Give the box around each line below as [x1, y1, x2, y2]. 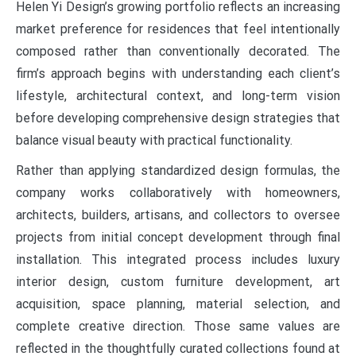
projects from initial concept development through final [16, 230, 340, 246]
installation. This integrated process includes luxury [16, 252, 340, 268]
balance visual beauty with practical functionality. [16, 133, 292, 149]
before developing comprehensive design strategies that [16, 110, 340, 126]
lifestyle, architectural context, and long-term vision [16, 88, 340, 104]
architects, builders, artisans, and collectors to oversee [16, 207, 340, 223]
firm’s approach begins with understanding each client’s [16, 66, 340, 82]
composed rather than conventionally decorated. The [16, 44, 340, 60]
